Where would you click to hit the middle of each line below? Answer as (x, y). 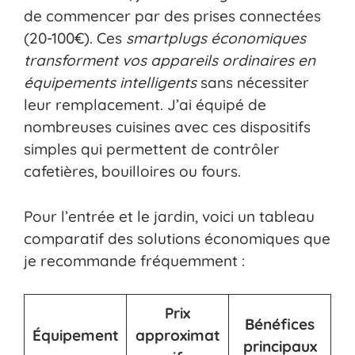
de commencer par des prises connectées (172, 16)
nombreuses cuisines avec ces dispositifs (167, 127)
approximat (177, 336)
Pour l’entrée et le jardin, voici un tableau (169, 216)
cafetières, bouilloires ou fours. (132, 172)
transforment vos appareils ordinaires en (170, 61)
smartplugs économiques (216, 38)
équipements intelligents (110, 83)
